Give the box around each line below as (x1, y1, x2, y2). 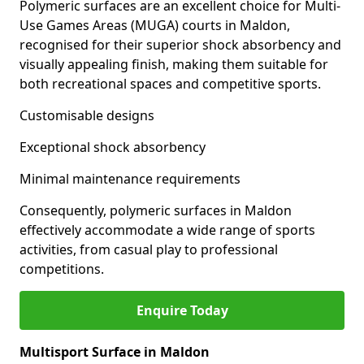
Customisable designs (19, 106, 154, 124)
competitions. (19, 260, 104, 278)
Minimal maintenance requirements (19, 170, 240, 188)
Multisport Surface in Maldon (19, 343, 210, 361)
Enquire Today (136, 301, 228, 319)
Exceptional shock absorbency (19, 138, 206, 156)
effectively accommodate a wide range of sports (19, 221, 315, 239)
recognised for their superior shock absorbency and (19, 36, 341, 54)
